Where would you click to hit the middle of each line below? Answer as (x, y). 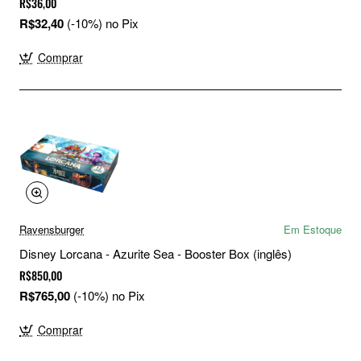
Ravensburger (52, 230)
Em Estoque (313, 230)
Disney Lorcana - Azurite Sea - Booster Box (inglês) (156, 254)
